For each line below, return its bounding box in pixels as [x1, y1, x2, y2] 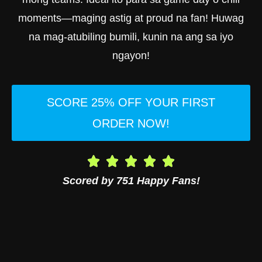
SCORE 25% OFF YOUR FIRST [47, 96, 215, 109]
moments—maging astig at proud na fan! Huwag [18, 12, 244, 24]
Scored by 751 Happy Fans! [62, 175, 200, 187]
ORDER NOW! [92, 117, 170, 130]
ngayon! [112, 49, 150, 61]
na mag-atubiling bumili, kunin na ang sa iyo [29, 30, 233, 43]
